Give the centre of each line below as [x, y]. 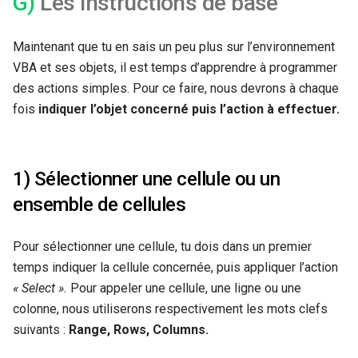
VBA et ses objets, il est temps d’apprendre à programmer [175, 67]
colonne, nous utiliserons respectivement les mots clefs [170, 308]
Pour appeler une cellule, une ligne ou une [186, 288]
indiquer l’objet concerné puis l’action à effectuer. [187, 109]
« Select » [38, 288]
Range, [91, 329]
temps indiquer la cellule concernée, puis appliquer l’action [175, 267]
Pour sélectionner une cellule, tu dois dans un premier [162, 246]
